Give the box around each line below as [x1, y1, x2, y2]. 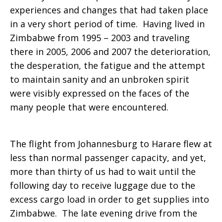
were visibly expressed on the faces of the [10, 87, 189, 99]
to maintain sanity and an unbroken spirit [10, 73, 189, 85]
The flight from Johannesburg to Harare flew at [10, 138, 212, 150]
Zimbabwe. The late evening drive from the [10, 207, 197, 219]
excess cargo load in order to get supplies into [10, 193, 209, 205]
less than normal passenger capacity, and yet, [10, 152, 206, 164]
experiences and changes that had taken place [10, 4, 208, 16]
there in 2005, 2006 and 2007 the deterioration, [10, 46, 211, 57]
